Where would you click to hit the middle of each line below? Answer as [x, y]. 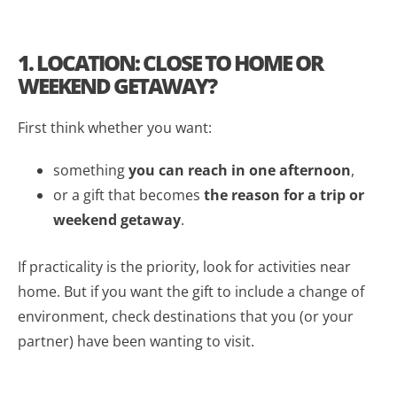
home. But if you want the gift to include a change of [191, 291]
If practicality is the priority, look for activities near [184, 266]
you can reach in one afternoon [240, 170]
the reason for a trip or [284, 195]
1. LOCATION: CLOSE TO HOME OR [170, 62]
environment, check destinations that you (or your [186, 316]
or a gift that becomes [128, 195]
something [91, 170]
